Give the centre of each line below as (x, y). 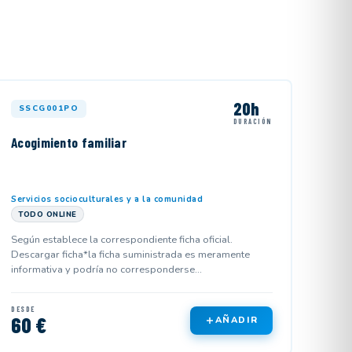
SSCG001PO (49, 108)
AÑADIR (236, 321)
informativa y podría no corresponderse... (107, 269)
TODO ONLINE (48, 214)
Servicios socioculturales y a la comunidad (107, 199)
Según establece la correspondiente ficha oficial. (122, 239)
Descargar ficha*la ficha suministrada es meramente (131, 254)
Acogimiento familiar (69, 143)
